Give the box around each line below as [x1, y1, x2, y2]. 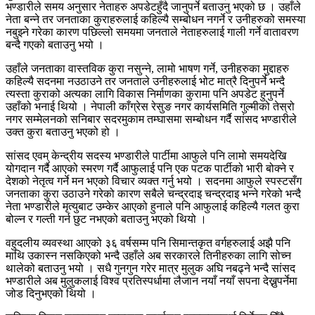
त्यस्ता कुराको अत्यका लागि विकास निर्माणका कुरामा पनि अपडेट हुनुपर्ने [6, 88, 284, 101]
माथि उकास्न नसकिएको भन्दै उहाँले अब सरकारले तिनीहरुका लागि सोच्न [6, 250, 291, 262]
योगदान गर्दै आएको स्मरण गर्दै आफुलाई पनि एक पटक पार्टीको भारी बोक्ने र [6, 162, 294, 175]
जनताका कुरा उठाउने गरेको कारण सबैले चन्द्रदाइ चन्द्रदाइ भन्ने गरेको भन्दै [6, 188, 301, 200]
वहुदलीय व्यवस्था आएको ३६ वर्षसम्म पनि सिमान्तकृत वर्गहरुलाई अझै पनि [6, 237, 290, 250]
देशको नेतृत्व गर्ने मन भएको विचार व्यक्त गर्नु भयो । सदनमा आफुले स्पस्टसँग [6, 175, 302, 188]
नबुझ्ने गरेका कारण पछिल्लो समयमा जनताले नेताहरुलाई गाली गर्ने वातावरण [6, 26, 299, 39]
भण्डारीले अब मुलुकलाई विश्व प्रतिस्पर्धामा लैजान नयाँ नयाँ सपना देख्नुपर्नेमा [6, 275, 297, 288]
